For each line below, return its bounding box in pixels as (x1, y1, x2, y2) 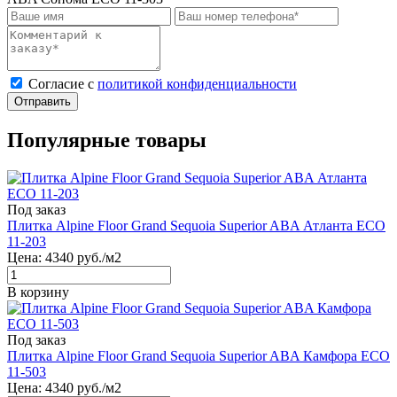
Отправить (14, 94, 71, 108)
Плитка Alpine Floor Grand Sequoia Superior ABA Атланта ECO (7, 217, 385, 233)
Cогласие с (28, 75, 97, 91)
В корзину (7, 284, 69, 300)
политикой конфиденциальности (97, 75, 297, 91)
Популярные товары (7, 128, 206, 152)
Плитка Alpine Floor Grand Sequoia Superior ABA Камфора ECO (7, 347, 390, 363)
